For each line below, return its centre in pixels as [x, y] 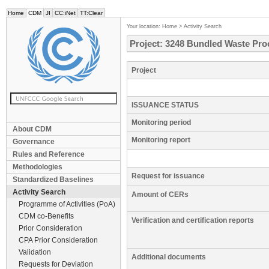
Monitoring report [161, 140]
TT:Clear [91, 13]
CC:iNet [65, 13]
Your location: [144, 26]
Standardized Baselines [53, 180]
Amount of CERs [160, 195]
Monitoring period [161, 122]
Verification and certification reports [193, 220]
